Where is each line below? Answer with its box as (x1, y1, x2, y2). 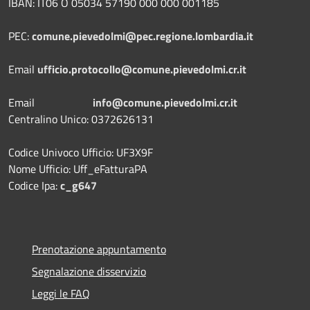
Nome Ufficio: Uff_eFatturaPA (8, 160, 150, 177)
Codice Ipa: (8, 176, 60, 194)
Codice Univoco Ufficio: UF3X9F (8, 143, 153, 161)
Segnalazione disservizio (32, 262, 146, 280)
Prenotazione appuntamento (32, 240, 166, 257)
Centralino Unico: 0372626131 (8, 110, 154, 127)
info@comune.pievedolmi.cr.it (93, 93, 237, 111)
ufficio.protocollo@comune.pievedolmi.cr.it (37, 60, 246, 77)
